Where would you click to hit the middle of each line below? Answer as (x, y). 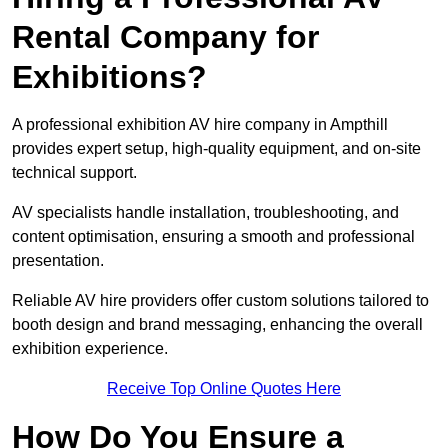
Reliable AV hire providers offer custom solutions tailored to (220, 301)
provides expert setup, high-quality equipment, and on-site (216, 149)
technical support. (74, 173)
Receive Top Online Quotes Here (224, 389)
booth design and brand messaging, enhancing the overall (217, 325)
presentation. (58, 261)
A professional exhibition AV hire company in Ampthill (200, 125)
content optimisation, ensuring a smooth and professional (213, 237)
